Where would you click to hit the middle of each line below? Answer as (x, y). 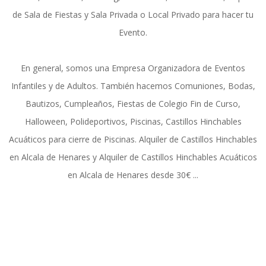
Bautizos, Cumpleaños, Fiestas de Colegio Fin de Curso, (133, 104)
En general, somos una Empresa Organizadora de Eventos (133, 68)
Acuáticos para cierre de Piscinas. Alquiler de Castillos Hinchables (133, 140)
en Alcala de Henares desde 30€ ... (133, 175)
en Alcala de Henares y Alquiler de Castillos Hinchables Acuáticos (133, 157)
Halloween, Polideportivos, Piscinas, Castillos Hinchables (133, 122)
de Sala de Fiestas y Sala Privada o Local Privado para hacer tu (133, 15)
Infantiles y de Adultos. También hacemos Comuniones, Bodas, (133, 86)
